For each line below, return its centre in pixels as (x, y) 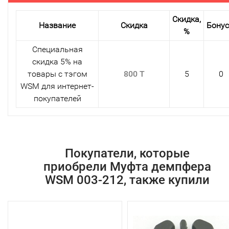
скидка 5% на (57, 61)
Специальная (57, 49)
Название (57, 25)
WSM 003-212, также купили (127, 180)
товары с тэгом (57, 74)
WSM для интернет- (57, 86)
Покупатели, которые (127, 153)
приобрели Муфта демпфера (127, 166)
